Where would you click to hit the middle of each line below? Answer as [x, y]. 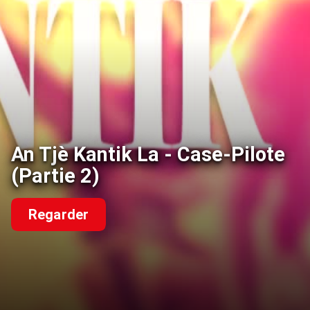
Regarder [59, 215]
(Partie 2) [55, 176]
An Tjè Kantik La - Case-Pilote [148, 155]
